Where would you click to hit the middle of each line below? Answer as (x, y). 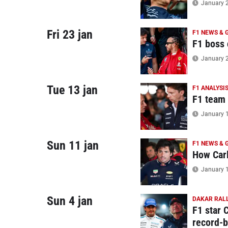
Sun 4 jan (70, 201)
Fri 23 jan (70, 35)
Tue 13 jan (72, 90)
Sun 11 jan (73, 146)
